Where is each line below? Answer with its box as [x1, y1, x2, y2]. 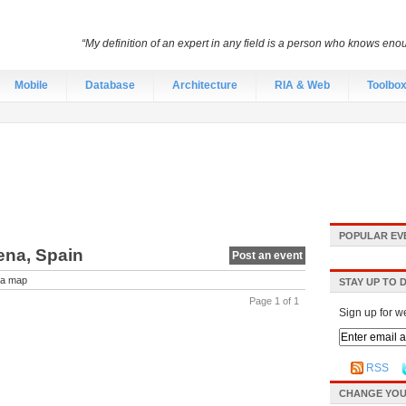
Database [85, 79, 135, 92]
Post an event [232, 249, 303, 262]
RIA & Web [275, 79, 330, 92]
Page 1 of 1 [249, 295, 299, 306]
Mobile [14, 79, 48, 92]
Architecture [172, 79, 237, 92]
